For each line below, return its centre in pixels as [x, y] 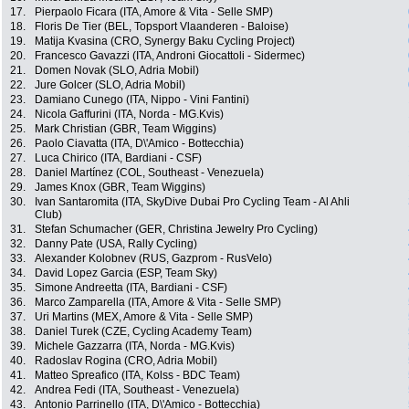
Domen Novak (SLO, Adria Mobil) [117, 71]
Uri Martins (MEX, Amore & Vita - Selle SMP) [144, 317]
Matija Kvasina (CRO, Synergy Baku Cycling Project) [165, 42]
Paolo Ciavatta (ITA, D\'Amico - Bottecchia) [139, 144]
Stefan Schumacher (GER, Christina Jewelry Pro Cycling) [176, 230]
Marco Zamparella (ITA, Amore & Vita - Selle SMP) [158, 303]
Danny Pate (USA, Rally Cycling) [116, 244]
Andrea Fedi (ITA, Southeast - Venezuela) [137, 390]
